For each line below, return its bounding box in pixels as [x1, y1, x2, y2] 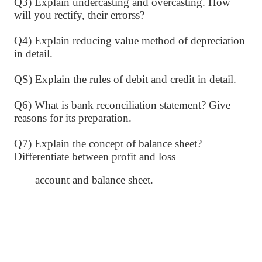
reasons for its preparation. [14, 112, 132, 124]
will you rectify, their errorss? [14, 9, 144, 21]
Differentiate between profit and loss [14, 150, 175, 163]
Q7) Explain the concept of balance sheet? [14, 137, 202, 150]
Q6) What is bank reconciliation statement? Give [14, 99, 230, 111]
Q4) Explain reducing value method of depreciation [14, 35, 245, 47]
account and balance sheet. [35, 174, 153, 186]
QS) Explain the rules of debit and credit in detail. [14, 73, 236, 85]
